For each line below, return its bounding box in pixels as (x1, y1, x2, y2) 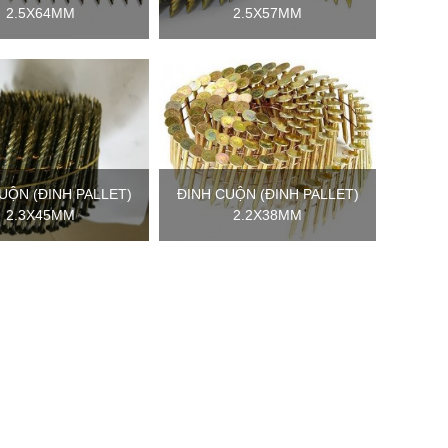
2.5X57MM (233, 5, 303, 21)
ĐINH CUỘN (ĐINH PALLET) (176, 186, 359, 202)
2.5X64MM (6, 5, 76, 21)
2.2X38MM (233, 207, 303, 223)
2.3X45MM (6, 207, 76, 223)
